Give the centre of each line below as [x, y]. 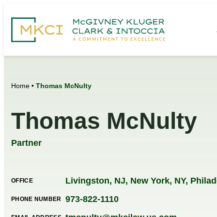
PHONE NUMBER [36, 199]
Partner [26, 143]
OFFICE [22, 180]
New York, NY [158, 180]
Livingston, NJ [95, 180]
